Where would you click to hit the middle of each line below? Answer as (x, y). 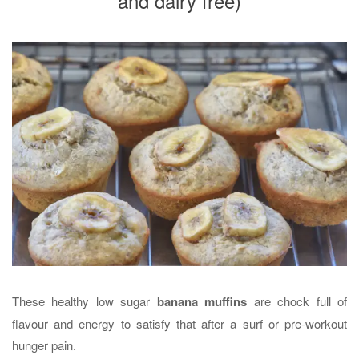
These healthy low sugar (85, 301)
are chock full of (297, 301)
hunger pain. (44, 345)
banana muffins (202, 301)
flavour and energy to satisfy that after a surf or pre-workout (179, 323)
